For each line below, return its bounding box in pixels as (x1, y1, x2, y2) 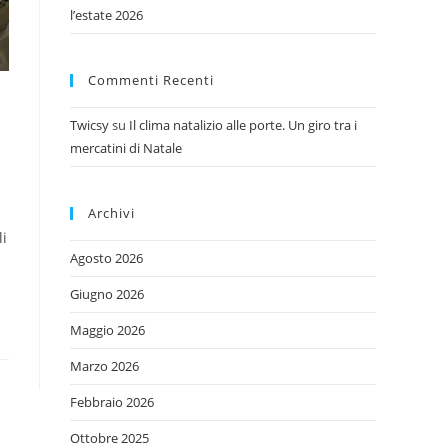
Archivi (88, 204, 135, 222)
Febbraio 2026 (70, 393, 154, 411)
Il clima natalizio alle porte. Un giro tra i (129, 116, 357, 134)
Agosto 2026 (70, 249, 143, 267)
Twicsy (70, 116, 109, 134)
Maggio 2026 (70, 321, 145, 339)
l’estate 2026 (70, 6, 143, 24)
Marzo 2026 (70, 357, 139, 375)
